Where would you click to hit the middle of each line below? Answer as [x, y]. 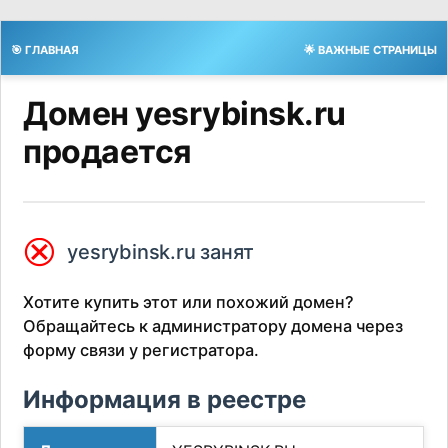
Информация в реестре [165, 400]
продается [107, 151]
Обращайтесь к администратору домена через [213, 326]
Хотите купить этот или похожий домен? [189, 302]
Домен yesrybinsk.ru [184, 113]
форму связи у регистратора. [141, 350]
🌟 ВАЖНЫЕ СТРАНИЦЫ [370, 50]
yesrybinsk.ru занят [160, 251]
